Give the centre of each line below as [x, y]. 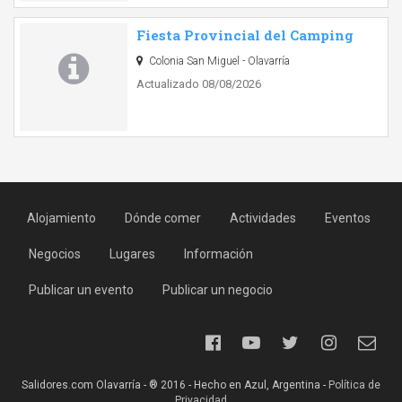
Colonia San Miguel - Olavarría [218, 61]
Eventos [348, 218]
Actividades [263, 218]
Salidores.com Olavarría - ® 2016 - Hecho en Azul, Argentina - [175, 385]
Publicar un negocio [218, 290]
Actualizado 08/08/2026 [199, 84]
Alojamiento [61, 218]
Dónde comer [163, 218]
